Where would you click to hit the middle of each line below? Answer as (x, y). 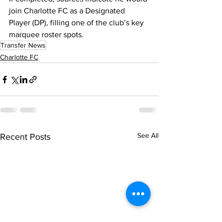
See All (148, 136)
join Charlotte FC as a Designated (68, 11)
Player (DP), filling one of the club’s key (77, 23)
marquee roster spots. (46, 35)
